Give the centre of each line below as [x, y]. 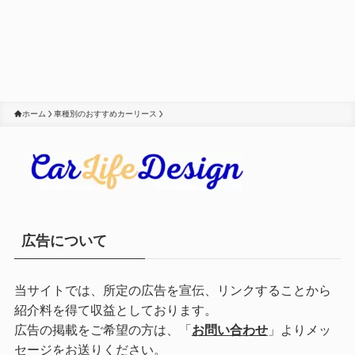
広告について [64, 241]
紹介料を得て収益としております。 [115, 310]
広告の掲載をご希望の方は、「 [103, 330]
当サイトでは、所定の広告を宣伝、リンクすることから [172, 290]
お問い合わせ [229, 330]
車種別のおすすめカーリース [105, 113]
